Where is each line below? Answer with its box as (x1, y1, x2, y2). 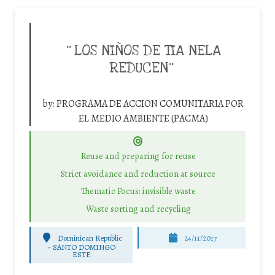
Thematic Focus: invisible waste (80, 185, 196, 198)
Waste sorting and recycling (85, 202, 191, 215)
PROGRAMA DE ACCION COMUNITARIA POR (56, 97, 244, 111)
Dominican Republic (57, 232, 122, 243)
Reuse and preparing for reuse (80, 150, 196, 163)
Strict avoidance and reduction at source (61, 167, 215, 180)
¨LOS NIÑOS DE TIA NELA (65, 42, 221, 61)
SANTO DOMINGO (52, 242, 115, 253)
